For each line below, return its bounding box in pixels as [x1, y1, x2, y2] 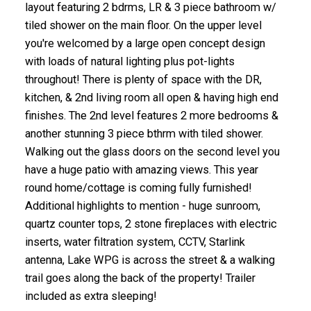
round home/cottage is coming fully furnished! [24, 181, 252, 195]
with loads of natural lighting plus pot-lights [24, 55, 235, 69]
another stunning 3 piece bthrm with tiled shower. [24, 127, 263, 141]
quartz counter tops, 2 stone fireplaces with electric [24, 217, 277, 231]
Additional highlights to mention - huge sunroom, [24, 199, 260, 213]
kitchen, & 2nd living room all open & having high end [24, 91, 278, 105]
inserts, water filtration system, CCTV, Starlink [24, 235, 245, 249]
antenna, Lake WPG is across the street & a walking [24, 253, 275, 267]
